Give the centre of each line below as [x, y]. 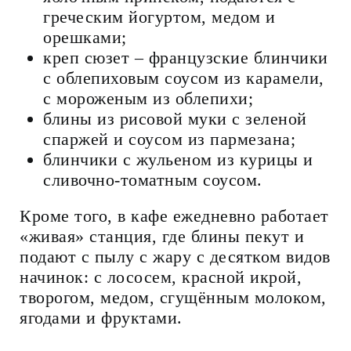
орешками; [85, 38]
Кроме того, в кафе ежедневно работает [174, 216]
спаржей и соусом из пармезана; [169, 139]
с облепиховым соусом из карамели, [184, 78]
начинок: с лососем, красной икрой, [161, 277]
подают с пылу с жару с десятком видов [175, 257]
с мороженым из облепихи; [148, 99]
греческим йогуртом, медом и [159, 17]
